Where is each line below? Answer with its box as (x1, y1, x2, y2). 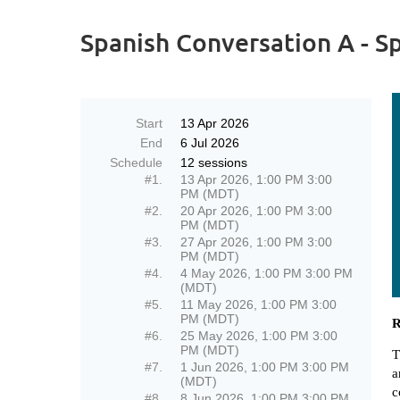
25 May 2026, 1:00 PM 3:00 (180, 329, 337, 343)
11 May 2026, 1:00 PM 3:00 (180, 297, 337, 312)
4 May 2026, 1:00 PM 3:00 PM (180, 266, 353, 280)
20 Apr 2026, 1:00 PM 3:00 (180, 204, 332, 218)
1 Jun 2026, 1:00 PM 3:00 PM (180, 360, 349, 374)
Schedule (110, 155, 162, 170)
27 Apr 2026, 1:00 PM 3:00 (180, 235, 332, 249)
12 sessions (180, 155, 247, 170)
